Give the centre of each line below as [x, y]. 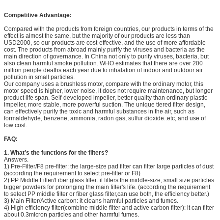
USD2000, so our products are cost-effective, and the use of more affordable [105, 42]
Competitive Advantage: [38, 15]
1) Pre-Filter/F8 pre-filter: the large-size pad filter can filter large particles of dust [109, 166]
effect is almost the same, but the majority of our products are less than [97, 36]
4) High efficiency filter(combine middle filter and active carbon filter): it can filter [109, 207]
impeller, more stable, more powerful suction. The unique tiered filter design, [105, 104]
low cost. [15, 125]
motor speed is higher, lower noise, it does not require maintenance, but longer [108, 91]
